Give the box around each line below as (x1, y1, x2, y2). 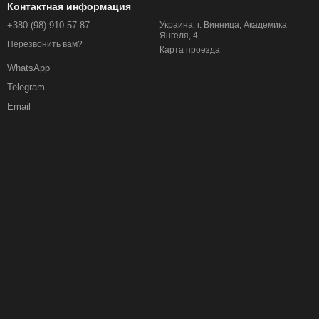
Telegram (7, 82, 45, 93)
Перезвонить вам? (7, 39, 83, 50)
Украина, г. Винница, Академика (159, 20, 287, 30)
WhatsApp (7, 63, 50, 74)
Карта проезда (159, 45, 220, 55)
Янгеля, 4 (159, 31, 198, 41)
